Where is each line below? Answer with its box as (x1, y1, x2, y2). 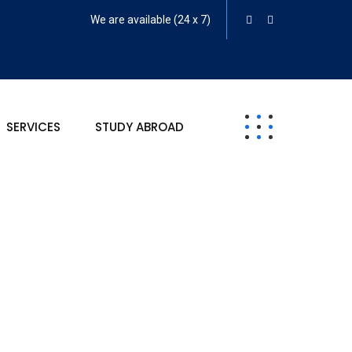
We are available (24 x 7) (90, 13, 211, 26)
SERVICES (6, 118, 60, 135)
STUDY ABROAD (95, 118, 184, 135)
